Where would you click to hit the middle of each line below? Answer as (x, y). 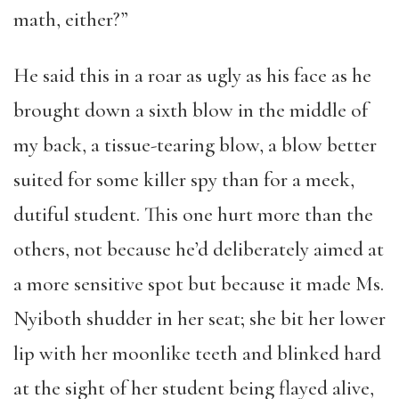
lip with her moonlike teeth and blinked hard (197, 354)
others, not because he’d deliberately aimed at (199, 249)
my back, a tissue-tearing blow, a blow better (195, 145)
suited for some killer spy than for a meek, (184, 180)
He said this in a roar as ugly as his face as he (192, 76)
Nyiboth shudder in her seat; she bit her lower (199, 319)
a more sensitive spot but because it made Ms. (199, 284)
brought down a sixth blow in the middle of (191, 110)
